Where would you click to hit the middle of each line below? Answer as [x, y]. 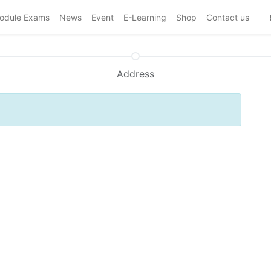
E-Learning [145, 17]
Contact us [228, 17]
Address [135, 74]
